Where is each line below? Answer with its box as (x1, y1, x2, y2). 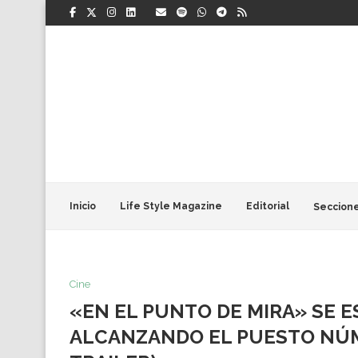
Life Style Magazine (120, 201, 222, 212)
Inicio (70, 201, 96, 212)
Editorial (246, 201, 289, 212)
